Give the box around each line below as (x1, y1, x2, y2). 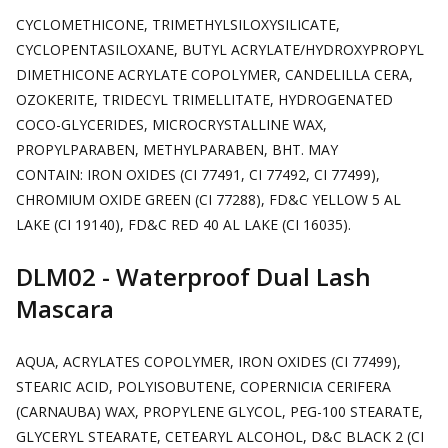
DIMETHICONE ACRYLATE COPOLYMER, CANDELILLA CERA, (16, 65, 413, 84)
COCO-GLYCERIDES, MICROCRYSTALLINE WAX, (16, 115, 327, 134)
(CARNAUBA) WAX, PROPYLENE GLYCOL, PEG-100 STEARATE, (16, 402, 423, 421)
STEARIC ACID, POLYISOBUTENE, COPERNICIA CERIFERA (16, 377, 391, 396)
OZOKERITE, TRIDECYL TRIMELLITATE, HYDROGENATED (16, 90, 393, 109)
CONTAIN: (16, 165, 87, 184)
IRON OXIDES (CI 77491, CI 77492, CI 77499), (87, 165, 380, 184)
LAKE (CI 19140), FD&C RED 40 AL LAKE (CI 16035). (16, 215, 351, 234)
